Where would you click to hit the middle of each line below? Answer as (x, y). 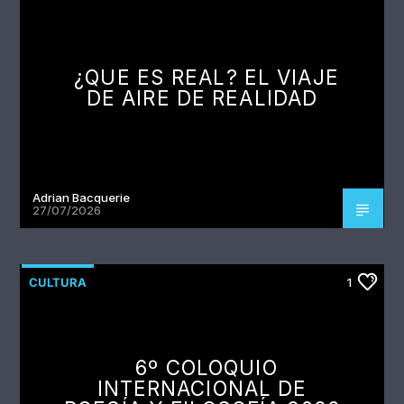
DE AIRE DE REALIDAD (202, 98)
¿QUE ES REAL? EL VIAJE (207, 78)
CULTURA (58, 283)
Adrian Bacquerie (82, 198)
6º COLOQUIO (207, 368)
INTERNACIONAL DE (202, 389)
